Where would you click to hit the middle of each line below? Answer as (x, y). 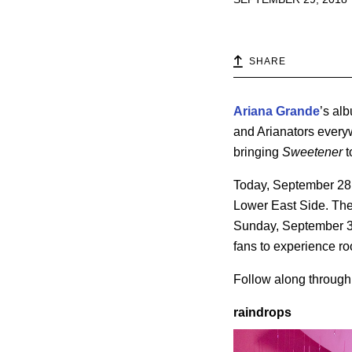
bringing (258, 152)
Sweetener (312, 152)
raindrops (262, 313)
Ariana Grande (277, 112)
